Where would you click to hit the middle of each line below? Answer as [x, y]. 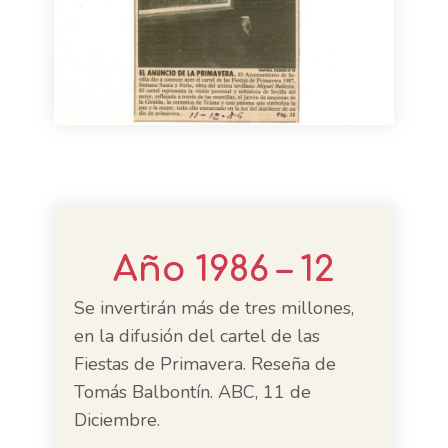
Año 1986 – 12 [224, 269]
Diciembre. [117, 420]
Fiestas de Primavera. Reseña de [205, 364]
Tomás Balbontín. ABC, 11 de [192, 392]
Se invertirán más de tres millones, [214, 308]
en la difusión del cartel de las [197, 336]
